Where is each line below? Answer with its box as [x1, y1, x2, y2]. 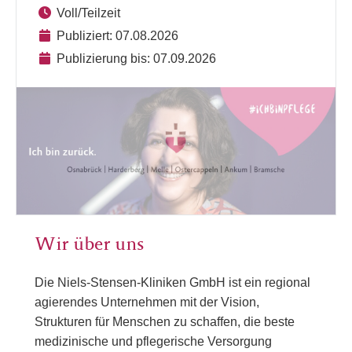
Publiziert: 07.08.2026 [57, 29, 178, 42]
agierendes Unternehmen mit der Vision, [35, 295, 259, 310]
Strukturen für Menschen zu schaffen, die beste [35, 315, 295, 329]
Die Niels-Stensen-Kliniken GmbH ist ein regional [35, 276, 310, 290]
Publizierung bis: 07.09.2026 [57, 52, 216, 65]
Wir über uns [35, 236, 144, 256]
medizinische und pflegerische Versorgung [35, 335, 272, 349]
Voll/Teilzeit [57, 6, 120, 20]
